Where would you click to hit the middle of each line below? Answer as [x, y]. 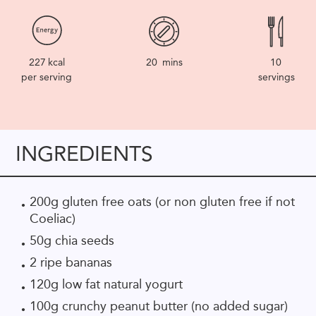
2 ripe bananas [71, 262]
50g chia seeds [72, 240]
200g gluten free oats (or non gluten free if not [162, 201]
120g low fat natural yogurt [106, 284]
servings [276, 77]
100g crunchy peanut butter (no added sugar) [159, 306]
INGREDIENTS [84, 153]
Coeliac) [53, 218]
